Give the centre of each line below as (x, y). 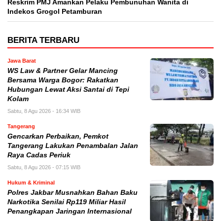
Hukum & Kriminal (31, 182)
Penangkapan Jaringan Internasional (70, 211)
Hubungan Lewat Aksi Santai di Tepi (68, 89)
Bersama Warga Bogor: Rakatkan (63, 80)
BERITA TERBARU (43, 40)
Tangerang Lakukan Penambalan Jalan (73, 146)
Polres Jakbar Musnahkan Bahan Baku (73, 192)
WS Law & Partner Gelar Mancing (63, 71)
